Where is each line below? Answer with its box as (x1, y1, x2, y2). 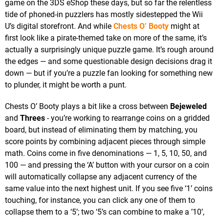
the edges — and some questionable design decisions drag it (5, 57, 212, 66)
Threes (20, 113, 45, 123)
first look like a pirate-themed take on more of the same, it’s (5, 33, 207, 43)
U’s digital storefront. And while (5, 22, 113, 31)
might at (169, 22, 199, 31)
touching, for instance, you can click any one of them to (5, 196, 195, 205)
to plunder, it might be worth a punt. (5, 80, 127, 90)
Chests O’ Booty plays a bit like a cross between (5, 102, 170, 111)
